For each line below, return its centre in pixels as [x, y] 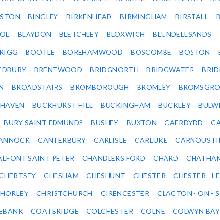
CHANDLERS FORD [114, 158]
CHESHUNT [106, 176]
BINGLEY [43, 17]
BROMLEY [154, 87]
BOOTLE [40, 52]
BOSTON [195, 52]
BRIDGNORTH [114, 70]
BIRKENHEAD [89, 17]
